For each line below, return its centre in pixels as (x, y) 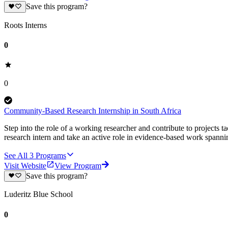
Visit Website (25, 166)
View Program (78, 166)
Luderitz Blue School (38, 194)
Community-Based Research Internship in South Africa (93, 111)
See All (16, 156)
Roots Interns (25, 25)
